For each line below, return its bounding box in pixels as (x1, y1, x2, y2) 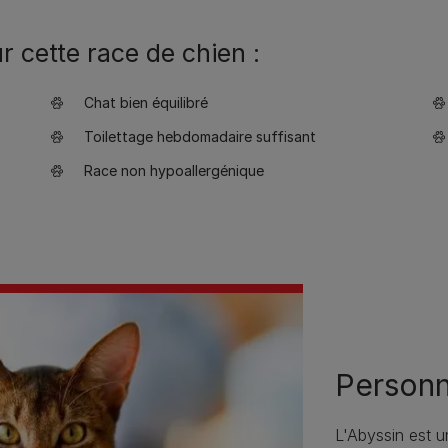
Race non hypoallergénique (84, 162, 264, 179)
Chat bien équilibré (84, 94, 208, 111)
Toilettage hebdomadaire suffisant (84, 128, 316, 145)
